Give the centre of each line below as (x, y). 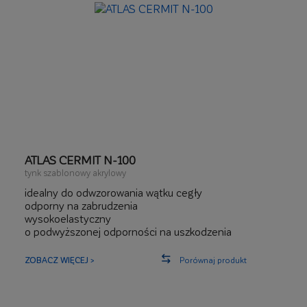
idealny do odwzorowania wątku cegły (113, 192)
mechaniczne (56, 244)
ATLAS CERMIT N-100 (80, 160)
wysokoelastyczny (68, 218)
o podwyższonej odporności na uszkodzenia (128, 231)
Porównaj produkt (213, 260)
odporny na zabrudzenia (81, 205)
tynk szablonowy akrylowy (75, 172)
